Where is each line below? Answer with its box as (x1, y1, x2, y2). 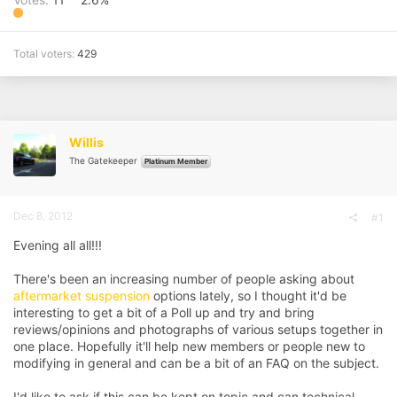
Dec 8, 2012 (13, 208, 73, 222)
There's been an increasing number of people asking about (13, 270, 354, 286)
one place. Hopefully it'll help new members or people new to (13, 338, 365, 354)
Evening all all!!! (13, 237, 102, 253)
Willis (69, 134, 104, 150)
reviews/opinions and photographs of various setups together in (13, 321, 383, 337)
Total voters (13, 46, 72, 60)
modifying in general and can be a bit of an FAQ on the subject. (13, 354, 379, 370)
